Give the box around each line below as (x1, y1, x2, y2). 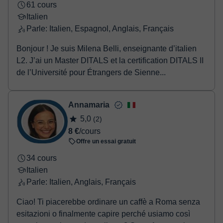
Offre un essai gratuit (76, 138, 136, 145)
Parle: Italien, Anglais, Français (26, 178, 136, 186)
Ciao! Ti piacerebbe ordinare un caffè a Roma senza (16, 198, 200, 206)
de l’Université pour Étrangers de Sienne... (16, 68, 166, 77)
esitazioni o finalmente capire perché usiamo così (16, 210, 190, 218)
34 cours (26, 154, 57, 162)
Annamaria (68, 101, 110, 109)
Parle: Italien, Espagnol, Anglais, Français (26, 24, 174, 33)
